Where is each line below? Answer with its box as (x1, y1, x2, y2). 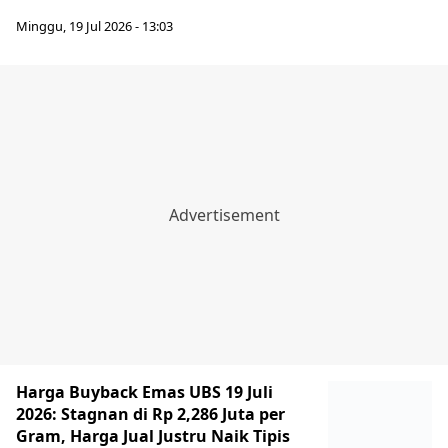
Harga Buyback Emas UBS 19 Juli (16, 380, 273, 403)
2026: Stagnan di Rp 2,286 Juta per (16, 402, 285, 425)
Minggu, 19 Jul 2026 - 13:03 (16, 16, 173, 35)
